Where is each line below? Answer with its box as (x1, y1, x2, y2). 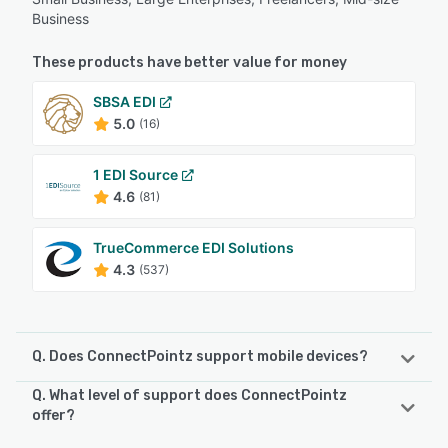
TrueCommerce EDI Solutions (93, 239, 294, 257)
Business (32, 10, 89, 28)
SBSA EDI (93, 93, 156, 111)
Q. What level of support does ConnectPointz (32, 387, 347, 405)
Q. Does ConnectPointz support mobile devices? (32, 348, 368, 366)
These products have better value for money (32, 54, 347, 72)
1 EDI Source (93, 166, 178, 184)
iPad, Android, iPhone (32, 418, 172, 436)
